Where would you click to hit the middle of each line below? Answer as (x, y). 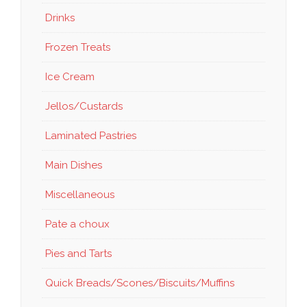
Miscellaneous (80, 194)
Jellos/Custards (84, 106)
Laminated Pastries (91, 135)
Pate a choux (77, 224)
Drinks (60, 17)
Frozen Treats (78, 47)
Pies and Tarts (78, 253)
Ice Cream (70, 76)
